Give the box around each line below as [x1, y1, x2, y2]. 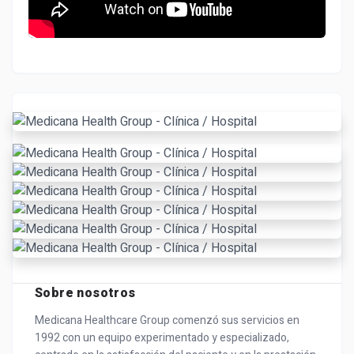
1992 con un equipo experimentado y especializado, [35, 330, 289, 346]
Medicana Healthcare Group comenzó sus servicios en [35, 312, 299, 329]
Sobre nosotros [35, 284, 136, 303]
